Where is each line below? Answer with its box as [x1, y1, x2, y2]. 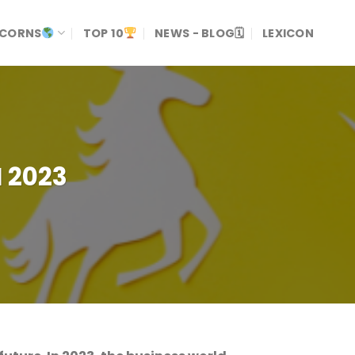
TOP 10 [82, 25, 124, 41]
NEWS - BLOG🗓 [155, 25, 245, 41]
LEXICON [261, 25, 314, 41]
